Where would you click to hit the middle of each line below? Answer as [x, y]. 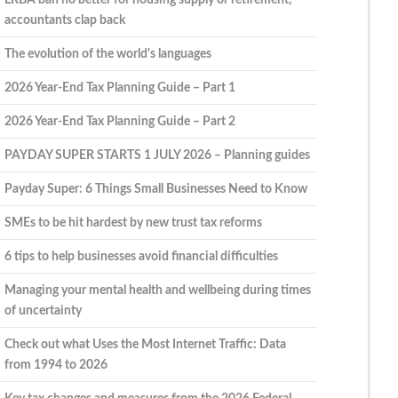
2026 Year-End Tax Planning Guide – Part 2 [119, 121]
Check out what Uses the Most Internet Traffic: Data [145, 344]
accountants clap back [64, 20]
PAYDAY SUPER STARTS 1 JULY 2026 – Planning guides [157, 155]
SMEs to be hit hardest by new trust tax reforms [133, 222]
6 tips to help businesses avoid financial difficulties [141, 256]
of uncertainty [43, 310]
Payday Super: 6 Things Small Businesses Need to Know [155, 188]
